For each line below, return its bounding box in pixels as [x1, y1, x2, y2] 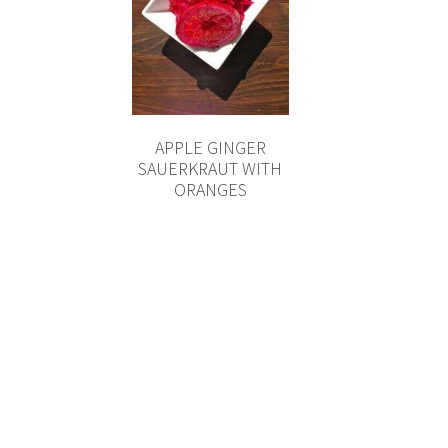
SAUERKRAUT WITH [138, 157, 283, 181]
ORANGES [173, 178, 247, 202]
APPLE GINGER [154, 136, 266, 160]
